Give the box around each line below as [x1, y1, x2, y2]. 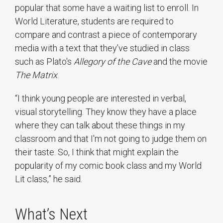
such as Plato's [15, 56, 74, 67]
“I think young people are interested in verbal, [15, 93, 186, 104]
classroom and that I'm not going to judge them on [15, 133, 207, 144]
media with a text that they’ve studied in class [15, 42, 190, 53]
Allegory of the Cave [74, 56, 151, 67]
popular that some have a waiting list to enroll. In [15, 2, 199, 13]
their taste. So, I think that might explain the [15, 146, 179, 157]
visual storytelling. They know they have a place [15, 106, 197, 117]
